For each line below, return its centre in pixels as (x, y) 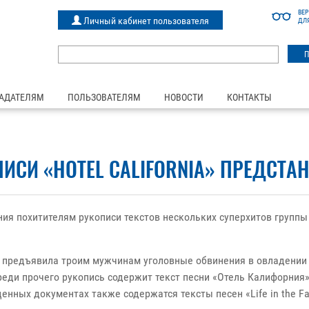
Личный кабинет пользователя (145, 21)
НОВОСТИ (184, 97)
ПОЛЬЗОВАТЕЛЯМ (104, 97)
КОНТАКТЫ (249, 97)
